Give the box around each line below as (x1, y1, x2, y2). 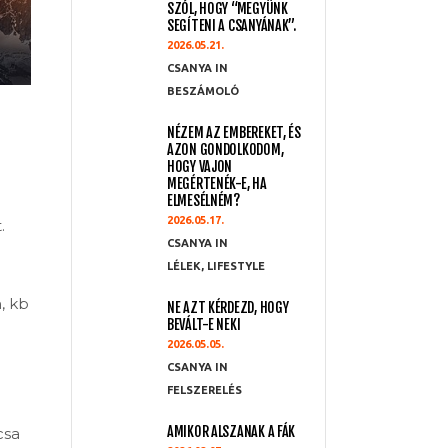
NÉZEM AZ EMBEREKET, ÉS (167, 124, 301, 141)
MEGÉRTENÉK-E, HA (167, 175, 267, 192)
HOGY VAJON (167, 158, 233, 175)
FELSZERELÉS (167, 384, 242, 396)
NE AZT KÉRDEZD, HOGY (167, 299, 289, 316)
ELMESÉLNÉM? (167, 192, 240, 209)
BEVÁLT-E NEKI (167, 316, 241, 333)
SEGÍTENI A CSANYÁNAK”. (167, 17, 296, 34)
